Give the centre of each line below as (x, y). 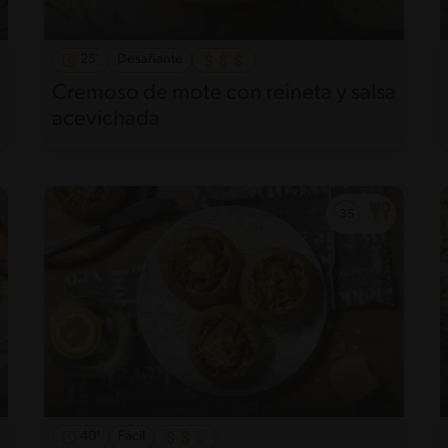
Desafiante (149, 59)
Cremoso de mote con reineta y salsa (223, 93)
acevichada (105, 119)
